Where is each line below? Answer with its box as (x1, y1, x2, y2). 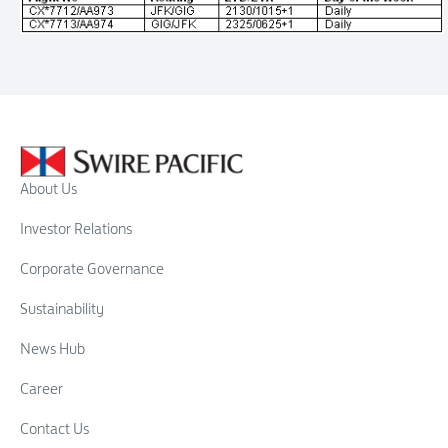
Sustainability (20, 298, 104, 318)
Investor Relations (20, 218, 132, 238)
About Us (20, 178, 77, 198)
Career (20, 378, 63, 398)
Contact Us (20, 418, 89, 438)
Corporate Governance (20, 258, 164, 278)
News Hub (20, 338, 85, 358)
